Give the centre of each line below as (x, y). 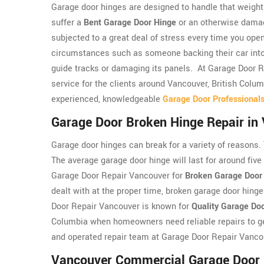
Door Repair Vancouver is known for (121, 207)
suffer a (67, 23)
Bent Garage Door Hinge (130, 23)
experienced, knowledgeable (107, 100)
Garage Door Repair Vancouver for (118, 176)
